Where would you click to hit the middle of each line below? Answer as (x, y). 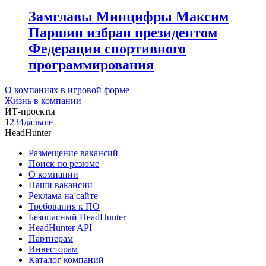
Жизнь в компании (43, 101)
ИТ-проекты (30, 112)
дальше (38, 122)
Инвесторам (53, 249)
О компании (53, 175)
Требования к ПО (64, 207)
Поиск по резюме (64, 164)
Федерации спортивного (107, 49)
